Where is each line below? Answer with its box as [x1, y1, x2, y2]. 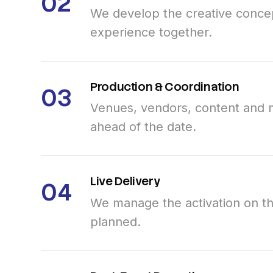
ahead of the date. [90, 119, 197, 135]
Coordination [165, 79, 239, 95]
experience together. [90, 24, 213, 40]
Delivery [115, 174, 160, 190]
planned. [90, 213, 141, 229]
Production [90, 79, 153, 95]
